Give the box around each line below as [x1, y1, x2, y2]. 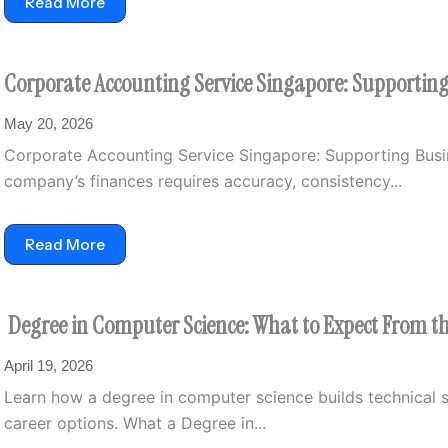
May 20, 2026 [4, 115, 93, 132]
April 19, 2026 [4, 357, 93, 374]
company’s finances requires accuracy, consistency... [4, 171, 402, 191]
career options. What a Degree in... [4, 413, 266, 433]
